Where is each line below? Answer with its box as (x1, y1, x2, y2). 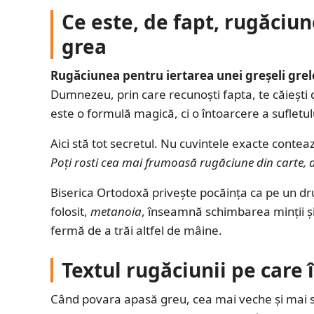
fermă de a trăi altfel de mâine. (50, 221, 222, 238)
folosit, (50, 203, 90, 219)
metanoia (90, 203, 142, 219)
